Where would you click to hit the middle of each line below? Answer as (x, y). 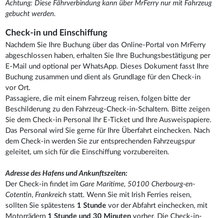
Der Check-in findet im (43, 184)
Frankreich (52, 195)
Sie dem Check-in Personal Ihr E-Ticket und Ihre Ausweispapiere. (109, 120)
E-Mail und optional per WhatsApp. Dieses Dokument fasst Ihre (107, 66)
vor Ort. (19, 88)
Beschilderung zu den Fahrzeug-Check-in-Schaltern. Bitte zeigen (108, 109)
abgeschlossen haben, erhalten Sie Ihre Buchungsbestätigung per (108, 55)
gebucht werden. (32, 14)
